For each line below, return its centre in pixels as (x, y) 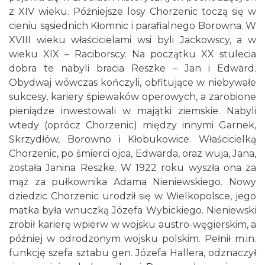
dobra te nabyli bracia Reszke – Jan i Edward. (132, 68)
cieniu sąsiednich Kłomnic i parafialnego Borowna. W (132, 26)
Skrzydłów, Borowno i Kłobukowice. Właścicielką (132, 139)
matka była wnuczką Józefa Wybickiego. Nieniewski (132, 210)
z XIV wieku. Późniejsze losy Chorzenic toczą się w (132, 12)
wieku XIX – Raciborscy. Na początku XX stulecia (132, 54)
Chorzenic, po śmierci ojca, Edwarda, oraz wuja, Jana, (132, 153)
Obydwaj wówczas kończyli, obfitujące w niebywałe (132, 83)
